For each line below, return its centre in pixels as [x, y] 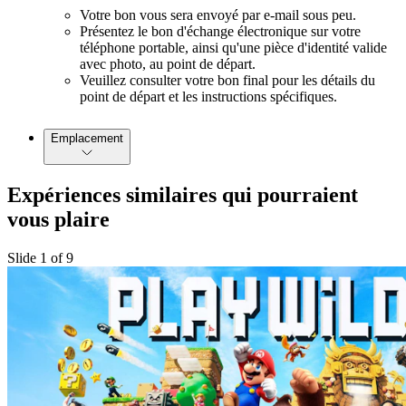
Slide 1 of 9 [40, 257]
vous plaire [58, 220]
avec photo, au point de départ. [168, 64]
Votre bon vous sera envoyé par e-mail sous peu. [218, 15]
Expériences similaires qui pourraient [183, 195]
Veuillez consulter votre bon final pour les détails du [227, 81]
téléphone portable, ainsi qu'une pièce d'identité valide [233, 48]
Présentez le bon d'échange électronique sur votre [220, 32]
